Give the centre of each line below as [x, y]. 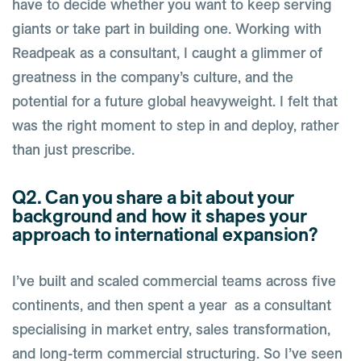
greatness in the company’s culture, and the [153, 77]
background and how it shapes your [160, 216]
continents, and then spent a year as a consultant [172, 305]
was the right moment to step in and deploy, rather [175, 125]
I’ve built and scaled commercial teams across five [174, 281]
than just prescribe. [73, 149]
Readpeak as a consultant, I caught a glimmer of [167, 53]
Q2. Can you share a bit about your [154, 197]
